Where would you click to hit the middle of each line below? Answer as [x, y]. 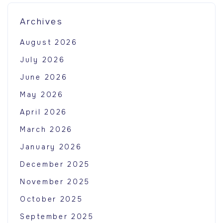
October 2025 [52, 199]
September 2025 [57, 216]
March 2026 [46, 129]
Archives [42, 21]
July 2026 [43, 59]
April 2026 [44, 112]
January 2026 [51, 147]
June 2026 [44, 77]
